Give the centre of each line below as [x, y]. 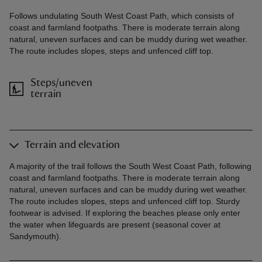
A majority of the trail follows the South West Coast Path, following [130, 166]
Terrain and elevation [72, 145]
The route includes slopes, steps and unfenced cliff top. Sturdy [125, 201]
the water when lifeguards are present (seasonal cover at [115, 225]
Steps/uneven [61, 83]
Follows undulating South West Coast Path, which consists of [122, 16]
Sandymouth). [35, 237]
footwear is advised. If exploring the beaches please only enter [125, 213]
